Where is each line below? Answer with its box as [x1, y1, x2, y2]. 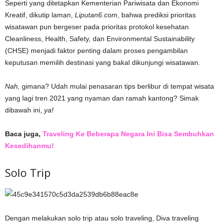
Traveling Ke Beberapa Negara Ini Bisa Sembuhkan [43, 129, 214, 138]
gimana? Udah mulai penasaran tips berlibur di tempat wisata [20, 82, 214, 90]
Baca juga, [5, 129, 43, 138]
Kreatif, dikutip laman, [5, 10, 75, 19]
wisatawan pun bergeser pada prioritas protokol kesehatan [5, 22, 189, 31]
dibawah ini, [5, 106, 44, 114]
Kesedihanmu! [5, 141, 54, 150]
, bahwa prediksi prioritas [117, 10, 196, 19]
